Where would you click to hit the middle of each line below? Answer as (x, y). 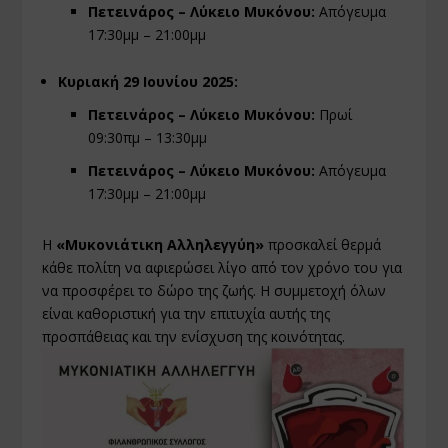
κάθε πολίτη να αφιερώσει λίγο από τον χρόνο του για (222, 267)
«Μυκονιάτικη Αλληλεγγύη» (160, 244)
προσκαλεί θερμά (323, 244)
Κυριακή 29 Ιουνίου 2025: (148, 82)
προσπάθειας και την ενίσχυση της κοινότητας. (194, 336)
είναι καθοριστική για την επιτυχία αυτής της (186, 313)
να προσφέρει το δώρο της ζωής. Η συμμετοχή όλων (214, 290)
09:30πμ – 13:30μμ (148, 138)
